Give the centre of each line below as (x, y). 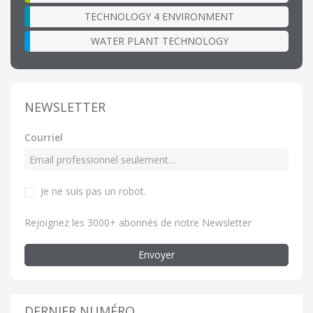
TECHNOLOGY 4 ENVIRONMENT (159, 17)
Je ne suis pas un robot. (93, 191)
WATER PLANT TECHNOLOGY (159, 41)
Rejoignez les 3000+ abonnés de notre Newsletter (138, 223)
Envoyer (156, 255)
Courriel (44, 138)
